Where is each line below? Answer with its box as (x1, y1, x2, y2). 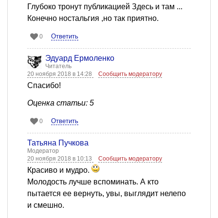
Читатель (45, 63, 72, 70)
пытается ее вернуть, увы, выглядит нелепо (27, 189, 186, 198)
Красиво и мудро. (27, 166, 91, 175)
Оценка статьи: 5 (27, 99, 94, 108)
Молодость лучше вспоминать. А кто (27, 178, 159, 186)
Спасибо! (27, 81, 61, 90)
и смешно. (27, 201, 64, 210)
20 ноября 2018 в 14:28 (27, 71, 93, 78)
